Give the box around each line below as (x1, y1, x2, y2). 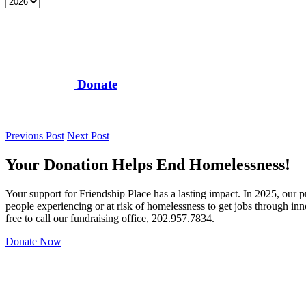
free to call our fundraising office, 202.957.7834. (5, 212, 214, 224)
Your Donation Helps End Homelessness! (5, 155, 290, 173)
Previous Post (5, 130, 64, 142)
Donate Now (5, 235, 61, 247)
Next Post (67, 130, 109, 142)
